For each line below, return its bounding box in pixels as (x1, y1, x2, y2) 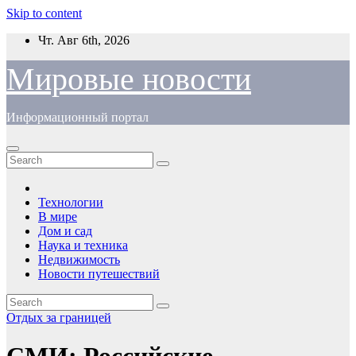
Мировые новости (6, 61, 251, 97)
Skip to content (6, 6, 82, 20)
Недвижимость (38, 253, 120, 266)
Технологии (38, 195, 103, 209)
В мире (38, 210, 77, 223)
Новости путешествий (38, 267, 160, 281)
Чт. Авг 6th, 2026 (38, 33, 130, 47)
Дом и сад (38, 224, 92, 238)
